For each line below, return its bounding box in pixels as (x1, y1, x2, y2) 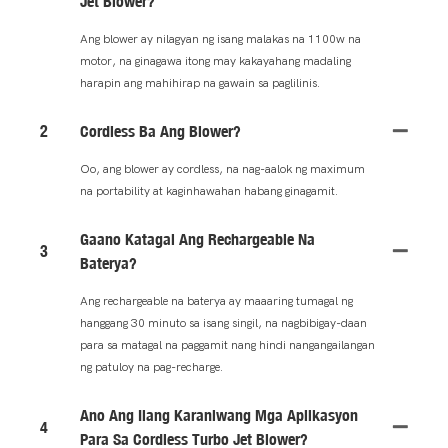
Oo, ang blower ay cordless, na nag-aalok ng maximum (80, 161, 365, 176)
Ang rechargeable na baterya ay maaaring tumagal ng (80, 293, 353, 308)
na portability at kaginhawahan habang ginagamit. (80, 183, 338, 198)
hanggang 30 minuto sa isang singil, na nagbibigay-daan (80, 315, 367, 330)
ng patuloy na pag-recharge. (80, 359, 223, 374)
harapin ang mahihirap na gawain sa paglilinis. (80, 75, 320, 90)
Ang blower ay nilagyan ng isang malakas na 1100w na (80, 31, 361, 46)
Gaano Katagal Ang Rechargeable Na (80, 228, 315, 249)
